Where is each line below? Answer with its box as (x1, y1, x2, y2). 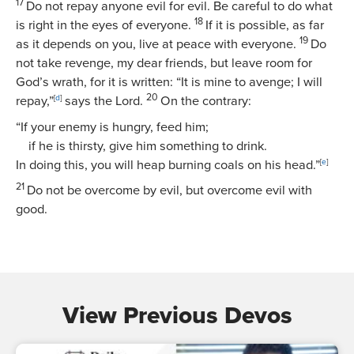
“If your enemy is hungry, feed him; (16, 119, 209, 135)
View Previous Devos (62, 301, 292, 331)
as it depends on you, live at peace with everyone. (16, 36, 296, 53)
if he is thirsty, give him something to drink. (28, 137, 267, 154)
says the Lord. (62, 93, 143, 110)
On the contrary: (160, 93, 251, 110)
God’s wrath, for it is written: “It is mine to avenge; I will (16, 74, 322, 91)
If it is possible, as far (205, 17, 324, 34)
